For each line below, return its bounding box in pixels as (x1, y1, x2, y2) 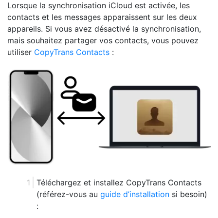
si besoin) (169, 189, 207, 199)
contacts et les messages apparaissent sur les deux (7, 12, 197, 22)
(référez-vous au (36, 189, 100, 199)
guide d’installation (100, 189, 169, 199)
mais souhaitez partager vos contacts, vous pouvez (7, 36, 199, 46)
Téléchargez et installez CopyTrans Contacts (36, 177, 201, 187)
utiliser (7, 47, 34, 57)
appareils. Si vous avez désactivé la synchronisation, (7, 24, 201, 34)
